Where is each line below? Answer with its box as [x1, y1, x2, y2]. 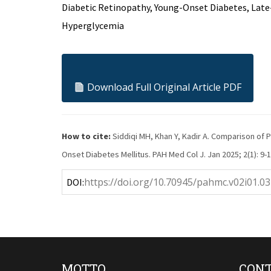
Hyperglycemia [62, 19, 124, 31]
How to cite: [62, 131, 111, 142]
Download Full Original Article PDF [85, 80, 242, 94]
